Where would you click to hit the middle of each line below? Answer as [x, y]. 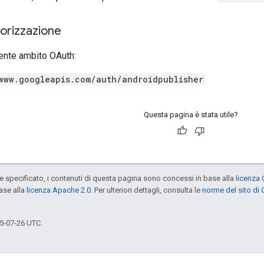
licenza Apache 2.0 [59, 190]
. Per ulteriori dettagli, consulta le [146, 190]
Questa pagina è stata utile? [191, 114]
